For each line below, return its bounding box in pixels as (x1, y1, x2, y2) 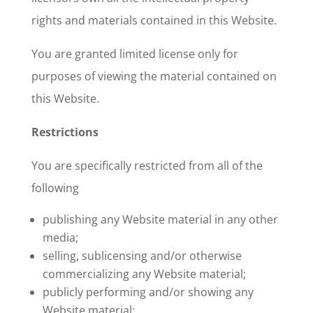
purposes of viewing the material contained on (31, 68, 277, 84)
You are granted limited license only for (31, 45, 238, 61)
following (31, 180, 79, 196)
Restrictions (31, 124, 99, 140)
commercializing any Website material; (42, 265, 246, 282)
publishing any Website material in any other (42, 211, 278, 227)
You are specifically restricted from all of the (31, 157, 263, 173)
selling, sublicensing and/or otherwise (42, 247, 242, 263)
